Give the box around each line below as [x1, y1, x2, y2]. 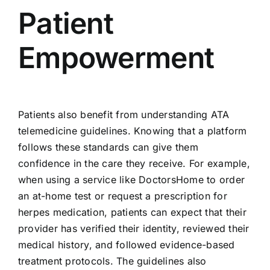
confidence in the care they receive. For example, [17, 157, 250, 169]
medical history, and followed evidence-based [17, 238, 235, 251]
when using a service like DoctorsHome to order [17, 173, 245, 186]
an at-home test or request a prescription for [17, 189, 227, 202]
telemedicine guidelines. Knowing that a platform [17, 124, 247, 137]
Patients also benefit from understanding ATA [17, 108, 230, 121]
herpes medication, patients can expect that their [17, 206, 246, 218]
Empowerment [17, 39, 215, 75]
